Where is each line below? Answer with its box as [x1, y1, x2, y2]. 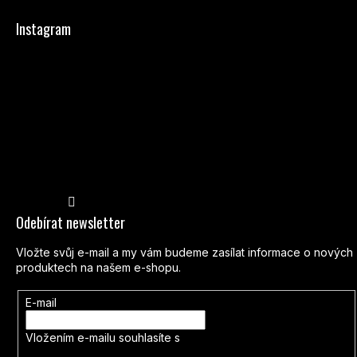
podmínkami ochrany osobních [182, 330, 344, 344]
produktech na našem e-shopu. [16, 260, 181, 274]
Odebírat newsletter [16, 211, 125, 233]
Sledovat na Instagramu [86, 186, 209, 200]
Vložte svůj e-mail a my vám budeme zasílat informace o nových [16, 245, 353, 259]
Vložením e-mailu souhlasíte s [25, 330, 183, 344]
